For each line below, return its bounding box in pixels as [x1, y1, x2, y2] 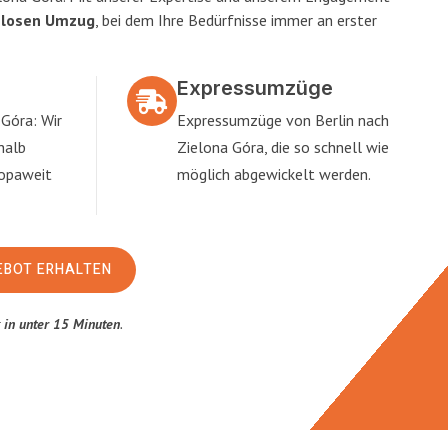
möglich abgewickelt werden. [176, 164, 371, 184]
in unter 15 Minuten [4, 315, 120, 333]
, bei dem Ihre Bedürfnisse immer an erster [95, 10, 377, 30]
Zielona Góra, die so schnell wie [176, 137, 389, 157]
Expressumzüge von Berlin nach [176, 110, 389, 130]
